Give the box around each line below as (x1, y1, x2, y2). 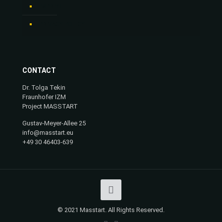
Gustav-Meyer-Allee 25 (22, 119, 86, 127)
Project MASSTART (22, 103, 78, 110)
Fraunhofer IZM (22, 93, 66, 101)
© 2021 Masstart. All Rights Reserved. (57, 206, 165, 214)
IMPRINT (39, 2, 63, 10)
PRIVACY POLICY (39, 20, 85, 28)
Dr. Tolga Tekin (22, 84, 65, 91)
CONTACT (22, 66, 56, 74)
